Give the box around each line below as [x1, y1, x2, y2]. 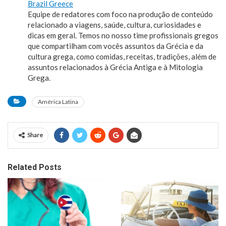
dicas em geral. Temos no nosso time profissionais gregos [28, 30, 218, 40]
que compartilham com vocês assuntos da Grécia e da [28, 41, 203, 50]
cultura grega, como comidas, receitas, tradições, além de [28, 51, 216, 61]
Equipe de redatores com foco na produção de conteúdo [28, 9, 213, 19]
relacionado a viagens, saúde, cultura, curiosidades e [28, 20, 201, 29]
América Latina [38, 97, 78, 105]
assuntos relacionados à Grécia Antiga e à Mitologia [28, 62, 203, 72]
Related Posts [8, 162, 62, 172]
